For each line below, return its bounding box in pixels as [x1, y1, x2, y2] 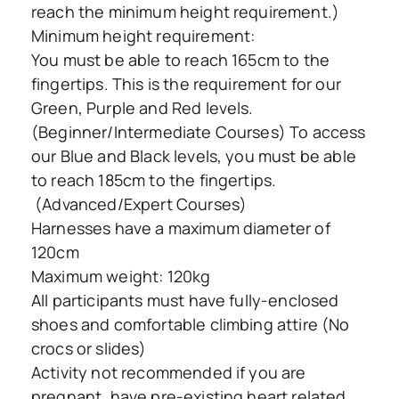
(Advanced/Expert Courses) [31, 192, 248, 215]
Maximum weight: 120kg [31, 265, 211, 287]
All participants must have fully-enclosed [31, 289, 339, 311]
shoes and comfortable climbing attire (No [31, 313, 350, 335]
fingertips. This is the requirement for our [31, 72, 341, 94]
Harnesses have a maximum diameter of [31, 216, 330, 239]
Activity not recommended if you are [31, 361, 306, 383]
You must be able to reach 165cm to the [31, 48, 330, 70]
